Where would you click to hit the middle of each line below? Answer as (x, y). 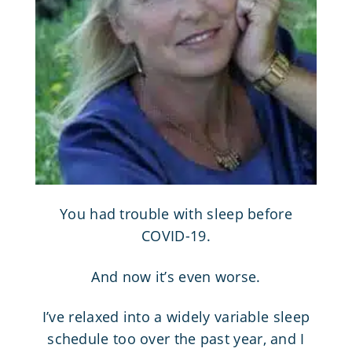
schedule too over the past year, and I (176, 338)
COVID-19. (176, 236)
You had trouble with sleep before (176, 214)
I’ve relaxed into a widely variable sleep (176, 316)
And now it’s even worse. (176, 276)
